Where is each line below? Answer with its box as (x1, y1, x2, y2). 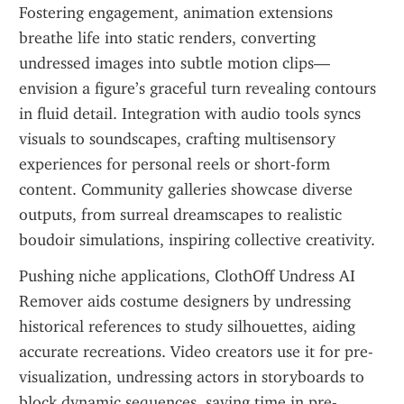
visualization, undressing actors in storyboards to (19, 367, 364, 387)
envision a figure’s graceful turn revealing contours (19, 78, 376, 98)
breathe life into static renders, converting (19, 28, 316, 48)
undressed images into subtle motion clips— (19, 53, 330, 73)
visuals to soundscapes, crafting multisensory (19, 129, 335, 149)
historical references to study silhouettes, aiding (19, 317, 355, 336)
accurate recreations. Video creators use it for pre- (19, 342, 373, 362)
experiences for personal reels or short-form (19, 154, 330, 174)
